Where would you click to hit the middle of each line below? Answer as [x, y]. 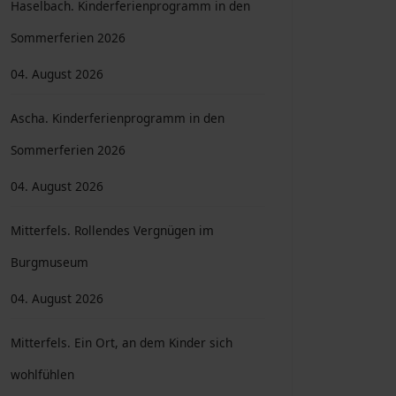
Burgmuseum [49, 262]
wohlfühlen [42, 374]
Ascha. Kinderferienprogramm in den [118, 118]
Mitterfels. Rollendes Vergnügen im [112, 230]
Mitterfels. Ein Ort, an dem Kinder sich [122, 343]
